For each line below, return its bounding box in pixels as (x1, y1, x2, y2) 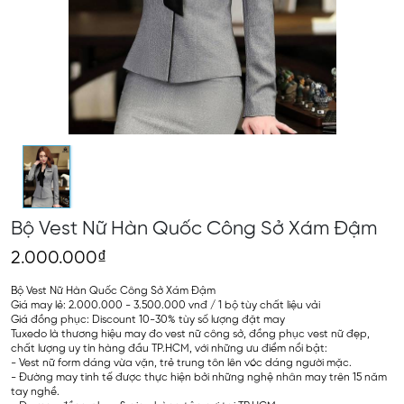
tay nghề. (11, 386, 60, 398)
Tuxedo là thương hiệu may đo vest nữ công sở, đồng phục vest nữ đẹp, (11, 328, 370, 340)
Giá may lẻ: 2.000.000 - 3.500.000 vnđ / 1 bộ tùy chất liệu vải (11, 299, 320, 311)
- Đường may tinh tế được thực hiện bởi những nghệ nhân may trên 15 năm (11, 372, 387, 383)
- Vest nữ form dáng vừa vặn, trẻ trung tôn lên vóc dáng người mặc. (11, 357, 352, 369)
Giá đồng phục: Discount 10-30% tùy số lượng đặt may (11, 314, 285, 326)
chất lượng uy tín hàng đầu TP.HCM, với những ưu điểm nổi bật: (11, 343, 327, 354)
